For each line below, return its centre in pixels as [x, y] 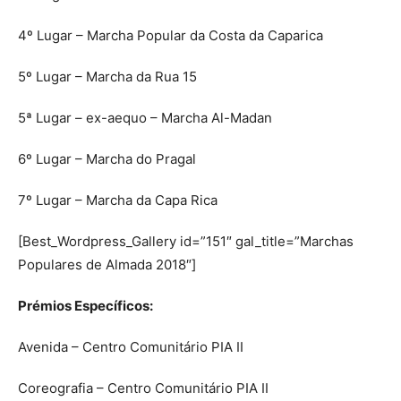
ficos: [135, 305]
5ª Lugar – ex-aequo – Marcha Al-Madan [145, 117]
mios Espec [77, 305]
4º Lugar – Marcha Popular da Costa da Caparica [171, 35]
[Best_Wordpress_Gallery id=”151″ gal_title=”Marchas [186, 241]
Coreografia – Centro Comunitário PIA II [143, 388]
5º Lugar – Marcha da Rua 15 [107, 76]
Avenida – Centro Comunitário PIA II [131, 346]
